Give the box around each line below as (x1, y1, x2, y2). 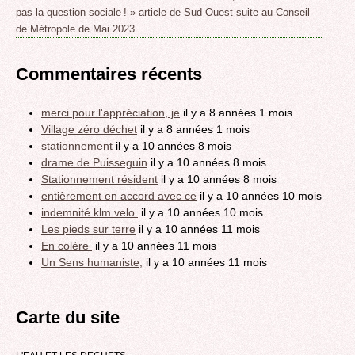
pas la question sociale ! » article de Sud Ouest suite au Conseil (16, 6, 310, 19)
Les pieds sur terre (41, 222, 136, 235)
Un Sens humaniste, (41, 255, 143, 269)
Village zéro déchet (41, 122, 137, 136)
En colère (41, 239, 92, 252)
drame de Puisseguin (41, 155, 147, 169)
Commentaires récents (16, 64, 202, 85)
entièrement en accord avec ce (41, 189, 197, 202)
